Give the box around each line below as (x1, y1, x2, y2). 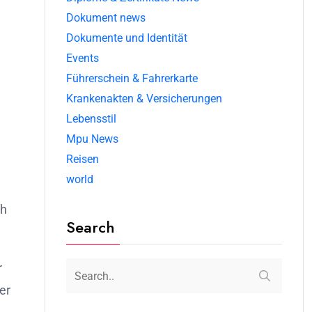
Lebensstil (66, 112, 116, 125)
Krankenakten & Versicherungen (66, 92, 222, 105)
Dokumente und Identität (66, 31, 187, 45)
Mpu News (66, 132, 118, 146)
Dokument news (66, 11, 146, 24)
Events (66, 52, 99, 65)
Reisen (66, 153, 99, 166)
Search (66, 216, 115, 238)
